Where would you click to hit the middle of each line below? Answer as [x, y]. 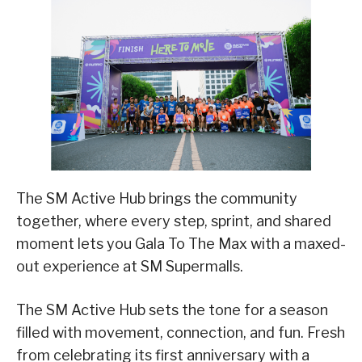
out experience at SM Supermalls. [130, 266]
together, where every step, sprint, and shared [174, 221]
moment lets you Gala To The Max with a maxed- [181, 243]
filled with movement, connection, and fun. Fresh [181, 332]
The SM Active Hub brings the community [157, 198]
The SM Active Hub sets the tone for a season [172, 309]
